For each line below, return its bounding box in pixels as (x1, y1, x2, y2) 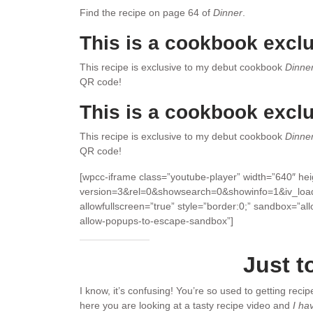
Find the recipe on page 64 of (80, 7, 213, 18)
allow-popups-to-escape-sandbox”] (80, 215, 233, 226)
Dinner (213, 7, 242, 18)
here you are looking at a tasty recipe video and (80, 300, 293, 311)
